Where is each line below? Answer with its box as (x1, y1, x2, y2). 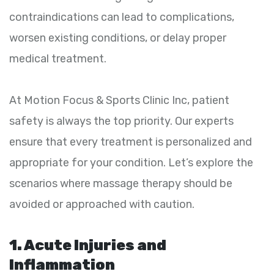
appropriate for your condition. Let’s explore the (9, 155, 253, 169)
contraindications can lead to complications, (9, 10, 234, 24)
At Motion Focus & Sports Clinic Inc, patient (9, 93, 229, 107)
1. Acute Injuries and (9, 236, 166, 254)
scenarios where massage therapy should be (9, 176, 232, 190)
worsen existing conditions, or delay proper (9, 31, 226, 45)
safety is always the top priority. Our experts (9, 114, 234, 128)
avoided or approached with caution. (9, 197, 194, 211)
